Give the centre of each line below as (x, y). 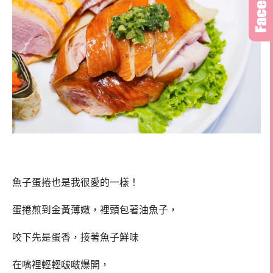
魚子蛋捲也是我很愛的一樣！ (76, 183)
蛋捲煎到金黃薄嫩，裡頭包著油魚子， (95, 210)
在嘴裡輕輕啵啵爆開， (61, 264)
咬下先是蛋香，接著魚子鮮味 (76, 237)
